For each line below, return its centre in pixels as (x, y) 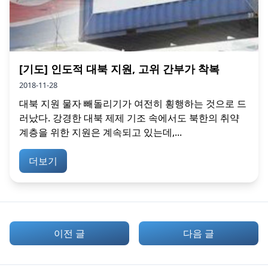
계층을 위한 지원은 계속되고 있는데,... (100, 132)
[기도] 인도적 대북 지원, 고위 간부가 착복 (119, 68)
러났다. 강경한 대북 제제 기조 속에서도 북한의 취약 (129, 118)
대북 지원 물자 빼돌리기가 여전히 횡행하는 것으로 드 (133, 103)
